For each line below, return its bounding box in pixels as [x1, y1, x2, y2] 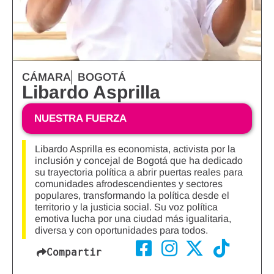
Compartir [46, 246, 102, 259]
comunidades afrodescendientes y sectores [35, 179, 223, 190]
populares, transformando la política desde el [35, 190, 229, 201]
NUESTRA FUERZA [34, 113, 127, 125]
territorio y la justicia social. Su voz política [35, 202, 218, 213]
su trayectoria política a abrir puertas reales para [35, 167, 243, 178]
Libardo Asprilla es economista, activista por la [35, 144, 235, 155]
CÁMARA [22, 71, 71, 84]
